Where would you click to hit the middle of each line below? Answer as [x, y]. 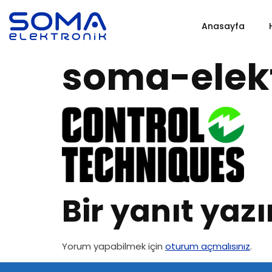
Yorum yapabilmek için [114, 246]
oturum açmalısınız [208, 246]
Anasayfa [223, 26]
